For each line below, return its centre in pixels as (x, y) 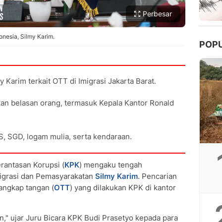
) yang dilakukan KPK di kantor (123, 188)
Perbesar (157, 14)
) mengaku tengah (111, 165)
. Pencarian (157, 176)
